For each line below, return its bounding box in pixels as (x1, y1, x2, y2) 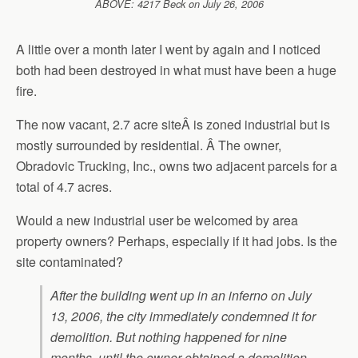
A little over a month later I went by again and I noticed (16, 40, 320, 58)
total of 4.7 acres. (16, 177, 112, 196)
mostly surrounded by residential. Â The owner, (16, 136, 281, 154)
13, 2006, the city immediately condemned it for (50, 307, 316, 325)
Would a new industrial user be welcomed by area (16, 211, 298, 229)
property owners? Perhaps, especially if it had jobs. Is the (16, 232, 337, 250)
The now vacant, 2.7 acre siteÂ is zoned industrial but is (16, 115, 330, 133)
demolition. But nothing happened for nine (50, 328, 287, 346)
